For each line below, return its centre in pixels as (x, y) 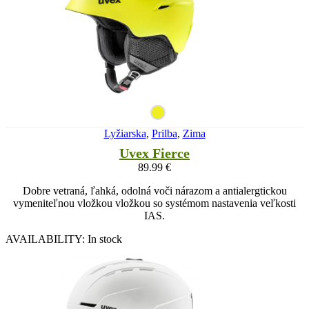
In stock (105, 239)
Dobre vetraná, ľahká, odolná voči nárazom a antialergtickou (154, 190)
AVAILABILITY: (47, 239)
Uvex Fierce (154, 153)
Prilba (164, 133)
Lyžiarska (125, 133)
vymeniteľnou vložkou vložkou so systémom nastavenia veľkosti (154, 203)
